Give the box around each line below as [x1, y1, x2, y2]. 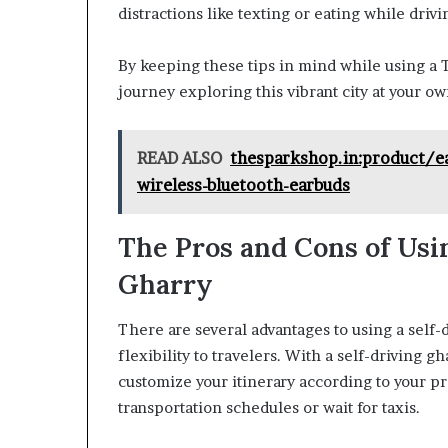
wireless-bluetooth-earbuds [137, 175, 350, 195]
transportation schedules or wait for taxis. [118, 397, 420, 417]
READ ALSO [137, 148, 222, 168]
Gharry [118, 267, 213, 301]
